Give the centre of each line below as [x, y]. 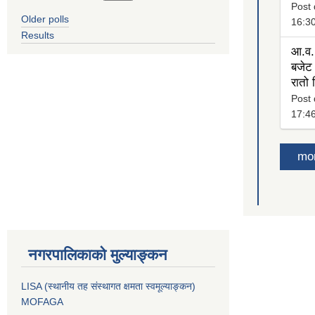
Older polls [45, 19]
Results [38, 35]
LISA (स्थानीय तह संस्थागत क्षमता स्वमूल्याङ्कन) [108, 287]
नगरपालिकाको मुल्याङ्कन [98, 255]
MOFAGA [42, 302]
